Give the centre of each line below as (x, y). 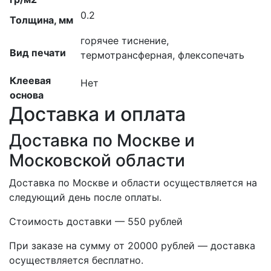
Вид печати (38, 52)
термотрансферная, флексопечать (162, 55)
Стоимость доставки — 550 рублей (96, 221)
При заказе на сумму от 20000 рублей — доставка (132, 245)
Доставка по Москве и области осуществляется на (133, 182)
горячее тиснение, (125, 40)
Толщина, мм (41, 20)
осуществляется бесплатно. (76, 260)
